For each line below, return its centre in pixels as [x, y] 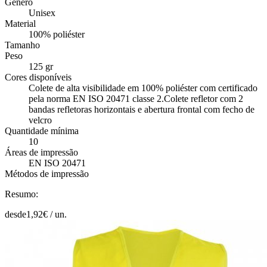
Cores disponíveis [38, 77]
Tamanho [22, 45]
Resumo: [21, 194]
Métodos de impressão [47, 173]
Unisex [42, 13]
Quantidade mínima [42, 131]
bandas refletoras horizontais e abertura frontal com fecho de [142, 109]
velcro [40, 120]
